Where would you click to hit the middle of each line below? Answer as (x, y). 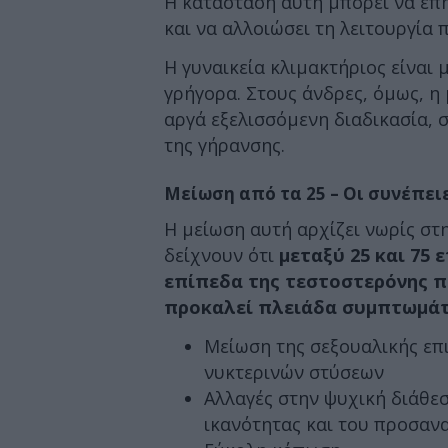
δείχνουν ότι (221, 255)
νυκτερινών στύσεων (294, 371)
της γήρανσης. (224, 144)
